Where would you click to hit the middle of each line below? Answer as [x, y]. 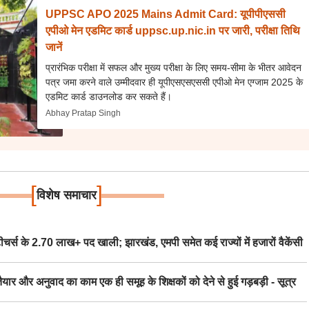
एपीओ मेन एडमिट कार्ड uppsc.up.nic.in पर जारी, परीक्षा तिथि [173, 31]
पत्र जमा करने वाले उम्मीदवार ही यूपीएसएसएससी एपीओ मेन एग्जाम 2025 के [175, 82]
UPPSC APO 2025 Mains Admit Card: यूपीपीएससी [166, 14]
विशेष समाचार [66, 195]
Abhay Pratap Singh [83, 113]
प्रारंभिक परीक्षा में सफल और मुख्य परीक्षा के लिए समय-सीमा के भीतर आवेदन [174, 68]
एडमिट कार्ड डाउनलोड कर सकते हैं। [109, 97]
